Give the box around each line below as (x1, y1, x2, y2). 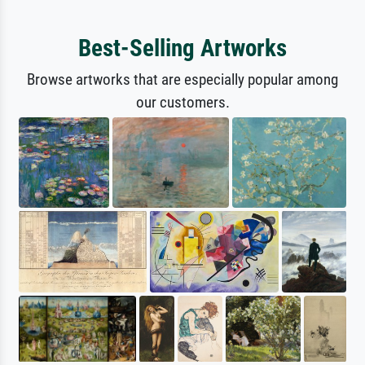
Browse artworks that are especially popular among (27, 69, 338, 89)
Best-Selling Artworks (78, 33, 287, 62)
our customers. (135, 92, 230, 112)
